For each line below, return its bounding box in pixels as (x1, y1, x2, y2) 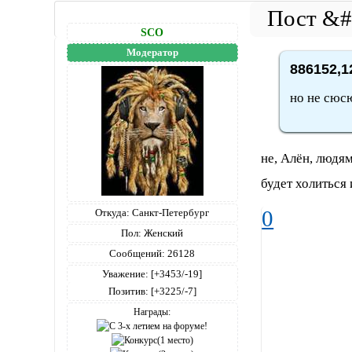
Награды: (134, 306, 171, 318)
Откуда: (95, 207, 130, 219)
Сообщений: (109, 247, 166, 260)
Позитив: (108, 285, 148, 298)
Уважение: (102, 268, 149, 280)
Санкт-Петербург (130, 207, 210, 219)
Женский (141, 227, 184, 240)
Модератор (126, 46, 178, 59)
